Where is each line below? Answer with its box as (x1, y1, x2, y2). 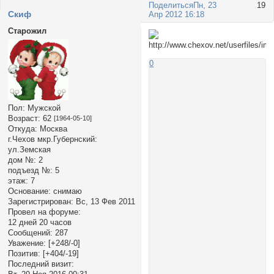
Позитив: (7, 248, 40, 258)
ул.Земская (7, 144, 51, 154)
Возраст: (7, 113, 40, 123)
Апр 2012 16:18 (149, 10, 205, 20)
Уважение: (7, 238, 46, 248)
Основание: (7, 186, 51, 196)
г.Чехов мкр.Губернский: (7, 134, 97, 144)
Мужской (24, 103, 61, 113)
